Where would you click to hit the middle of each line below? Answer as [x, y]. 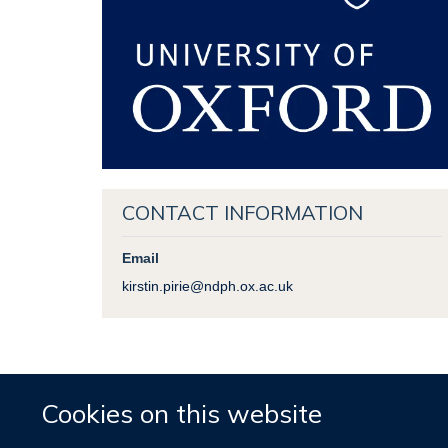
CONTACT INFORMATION [242, 212]
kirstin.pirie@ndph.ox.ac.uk [207, 285]
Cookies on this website [182, 413]
